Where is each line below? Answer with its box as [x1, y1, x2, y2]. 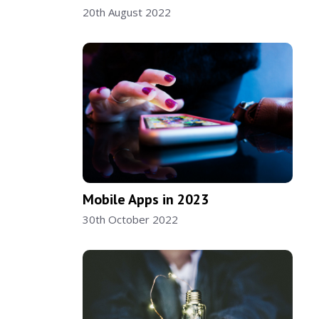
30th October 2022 [82, 212, 178, 227]
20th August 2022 [82, 5, 171, 20]
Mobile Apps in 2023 [82, 190, 209, 209]
